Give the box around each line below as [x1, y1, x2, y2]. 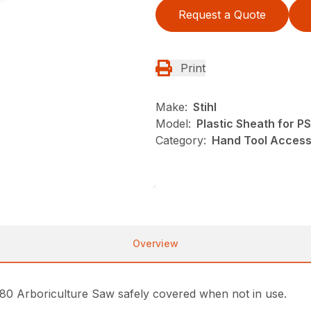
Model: [155, 117, 191, 131]
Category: [155, 133, 206, 147]
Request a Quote [178, 8, 266, 22]
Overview [133, 237, 178, 249]
